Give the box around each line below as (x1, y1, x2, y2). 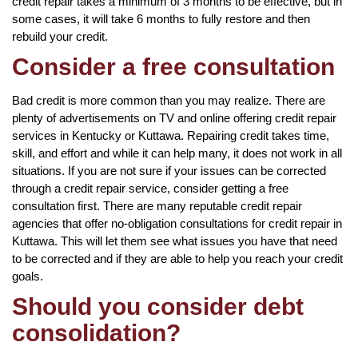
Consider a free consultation (12, 53, 335, 80)
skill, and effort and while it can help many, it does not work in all (12, 145, 342, 160)
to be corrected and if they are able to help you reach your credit (12, 251, 343, 265)
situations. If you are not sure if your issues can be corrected (12, 163, 326, 177)
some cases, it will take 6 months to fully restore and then (12, 11, 310, 26)
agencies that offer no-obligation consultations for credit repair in (12, 216, 342, 230)
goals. (12, 268, 43, 283)
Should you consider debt (12, 292, 304, 320)
